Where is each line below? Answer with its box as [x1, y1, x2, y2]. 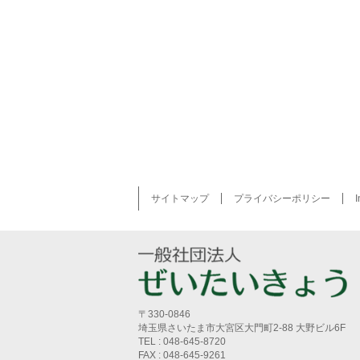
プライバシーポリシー [234, 192, 330, 204]
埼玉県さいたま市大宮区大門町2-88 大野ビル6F [138, 321, 346, 333]
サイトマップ [151, 192, 209, 204]
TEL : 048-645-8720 [138, 335, 226, 347]
